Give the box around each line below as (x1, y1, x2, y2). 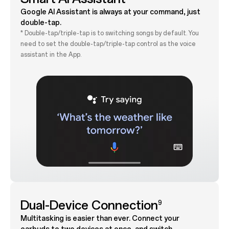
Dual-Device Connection (20, 197, 158, 213)
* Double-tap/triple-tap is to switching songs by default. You (20, 30, 199, 37)
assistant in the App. (20, 51, 81, 59)
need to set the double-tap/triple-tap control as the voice (20, 40, 196, 48)
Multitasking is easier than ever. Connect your (20, 214, 179, 223)
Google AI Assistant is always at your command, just (20, 8, 200, 17)
